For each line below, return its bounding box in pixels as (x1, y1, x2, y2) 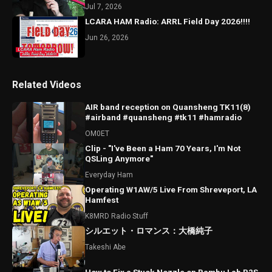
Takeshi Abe (85, 243, 126, 251)
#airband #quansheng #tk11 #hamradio (85, 112, 242, 122)
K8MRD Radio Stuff (85, 212, 148, 220)
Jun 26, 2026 (85, 33, 129, 42)
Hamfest (85, 195, 118, 205)
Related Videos (12, 79, 81, 90)
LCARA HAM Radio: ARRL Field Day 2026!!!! (85, 16, 250, 26)
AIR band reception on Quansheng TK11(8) (85, 102, 251, 112)
